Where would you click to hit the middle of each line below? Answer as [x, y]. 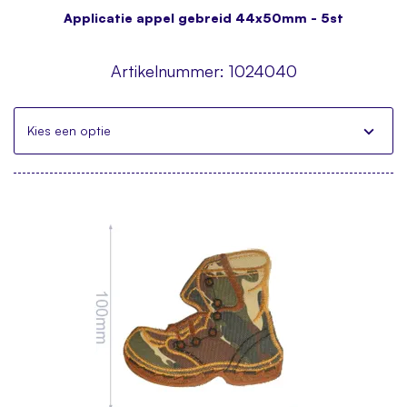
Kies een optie [69, 130]
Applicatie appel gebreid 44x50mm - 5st [203, 18]
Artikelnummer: [167, 71]
